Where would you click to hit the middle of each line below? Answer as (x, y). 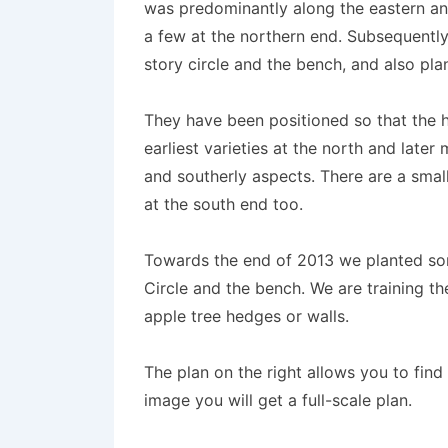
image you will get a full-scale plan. (278, 400)
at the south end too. (223, 204)
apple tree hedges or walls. (246, 316)
